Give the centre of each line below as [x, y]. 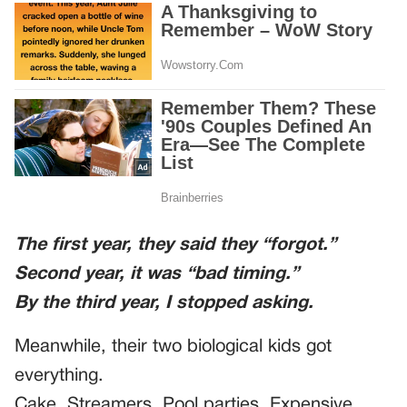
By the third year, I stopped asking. [164, 303]
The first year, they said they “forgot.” [175, 245]
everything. [59, 376]
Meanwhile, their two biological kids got [173, 347]
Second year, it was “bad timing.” [157, 274]
